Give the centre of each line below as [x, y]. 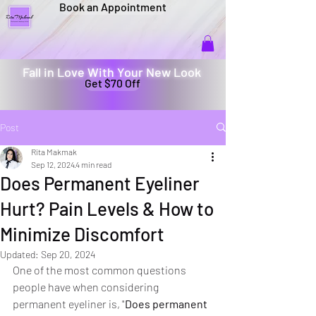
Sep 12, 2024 [53, 164]
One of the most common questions [101, 269]
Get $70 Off [113, 83]
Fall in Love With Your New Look [111, 72]
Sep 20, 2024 [68, 254]
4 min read [93, 164]
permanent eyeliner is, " [69, 303]
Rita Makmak [54, 151]
